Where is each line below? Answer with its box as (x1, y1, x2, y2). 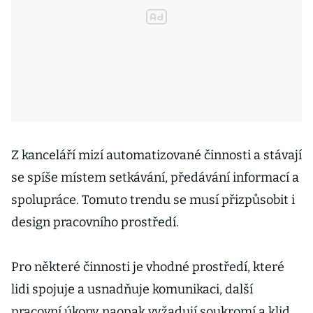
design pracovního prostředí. (11, 214, 182, 230)
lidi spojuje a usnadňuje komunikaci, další (11, 282, 253, 297)
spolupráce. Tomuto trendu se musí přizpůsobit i (11, 192, 295, 208)
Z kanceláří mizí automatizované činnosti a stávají (11, 147, 302, 163)
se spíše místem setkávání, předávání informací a (11, 170, 299, 185)
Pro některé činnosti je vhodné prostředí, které (11, 259, 284, 275)
